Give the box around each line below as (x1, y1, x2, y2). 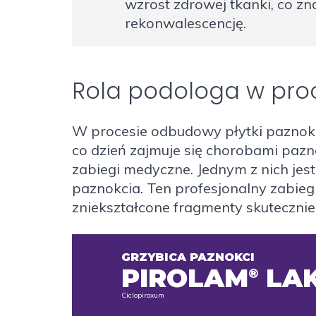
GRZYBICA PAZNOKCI (121, 250, 255, 265)
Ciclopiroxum (121, 291, 164, 300)
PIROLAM (121, 262, 248, 294)
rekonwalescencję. (125, 13, 246, 32)
